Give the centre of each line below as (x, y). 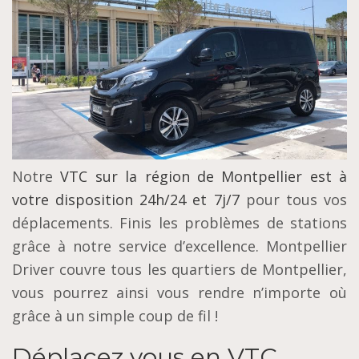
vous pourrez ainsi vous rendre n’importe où (179, 293)
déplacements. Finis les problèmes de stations (179, 223)
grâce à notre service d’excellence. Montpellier (179, 246)
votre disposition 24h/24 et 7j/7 (126, 200)
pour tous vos (293, 200)
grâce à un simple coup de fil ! (115, 316)
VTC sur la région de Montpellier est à (204, 177)
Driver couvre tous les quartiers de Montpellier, (179, 270)
